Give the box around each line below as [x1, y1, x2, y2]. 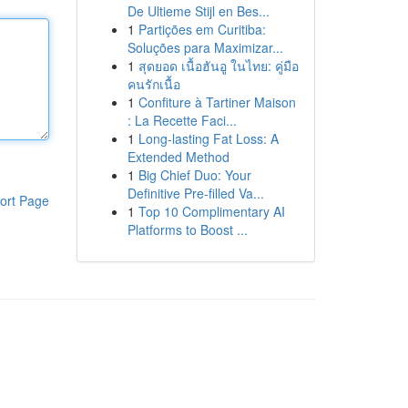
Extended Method [127, 148, 229, 166]
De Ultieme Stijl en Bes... [127, 2, 270, 20]
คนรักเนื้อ [127, 75, 180, 93]
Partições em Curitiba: [138, 20, 266, 38]
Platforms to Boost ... [127, 220, 248, 239]
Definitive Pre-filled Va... [127, 184, 264, 202]
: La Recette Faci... [127, 111, 237, 129]
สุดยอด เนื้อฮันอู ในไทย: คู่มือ [138, 56, 299, 75]
